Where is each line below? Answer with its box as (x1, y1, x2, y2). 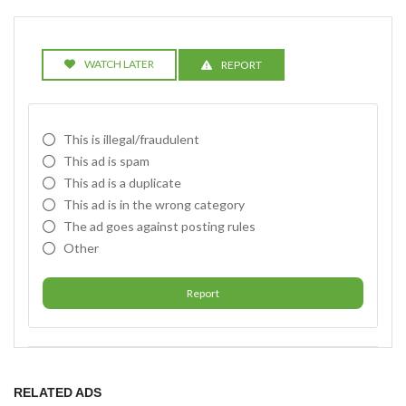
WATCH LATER (84, 57, 154, 71)
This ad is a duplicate (63, 175, 181, 190)
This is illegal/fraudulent (63, 131, 199, 147)
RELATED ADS (14, 385, 101, 400)
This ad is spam (63, 153, 150, 169)
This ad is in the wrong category (63, 197, 245, 212)
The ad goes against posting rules (63, 218, 256, 234)
